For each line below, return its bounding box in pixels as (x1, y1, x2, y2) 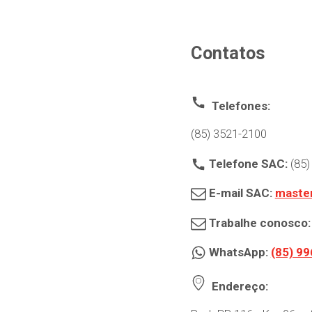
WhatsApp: (208, 245, 271, 259)
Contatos (191, 42, 265, 63)
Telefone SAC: (208, 156, 290, 171)
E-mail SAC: (208, 186, 275, 200)
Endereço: (211, 279, 268, 293)
